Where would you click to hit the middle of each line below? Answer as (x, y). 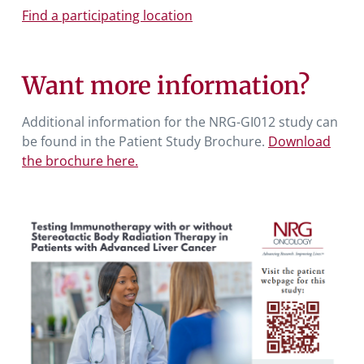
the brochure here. (80, 160)
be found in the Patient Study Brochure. (145, 141)
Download (299, 141)
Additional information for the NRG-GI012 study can (180, 121)
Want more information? (166, 85)
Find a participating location (107, 15)
